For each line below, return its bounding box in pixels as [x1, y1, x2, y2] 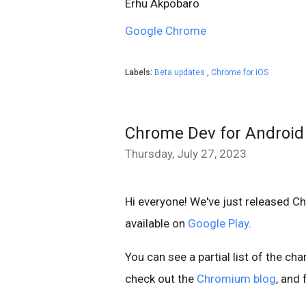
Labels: [125, 67, 154, 77]
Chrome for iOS [211, 67, 268, 77]
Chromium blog [197, 271, 276, 286]
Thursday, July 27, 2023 [125, 146, 247, 161]
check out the [125, 271, 197, 286]
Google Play [188, 216, 249, 230]
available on [125, 216, 188, 230]
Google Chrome [125, 23, 206, 38]
